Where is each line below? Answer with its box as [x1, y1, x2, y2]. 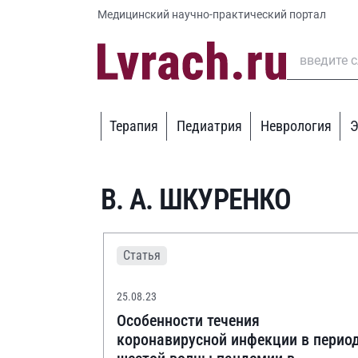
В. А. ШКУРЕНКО [101, 183, 291, 217]
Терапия [109, 117, 158, 134]
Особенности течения [117, 311, 260, 330]
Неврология [261, 117, 332, 134]
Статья [123, 248, 161, 263]
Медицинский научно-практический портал [97, 8, 326, 21]
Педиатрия [177, 117, 243, 134]
